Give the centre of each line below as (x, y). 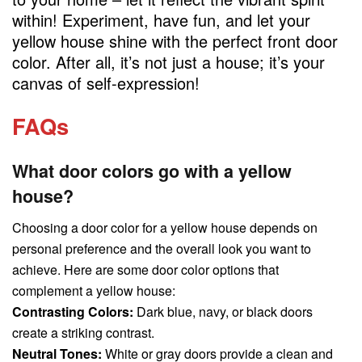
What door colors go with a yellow (152, 170)
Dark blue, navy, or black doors (223, 311)
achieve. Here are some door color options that (145, 269)
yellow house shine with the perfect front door (175, 40)
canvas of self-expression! (106, 82)
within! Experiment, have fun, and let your (161, 19)
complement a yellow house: (94, 290)
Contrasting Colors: (73, 311)
